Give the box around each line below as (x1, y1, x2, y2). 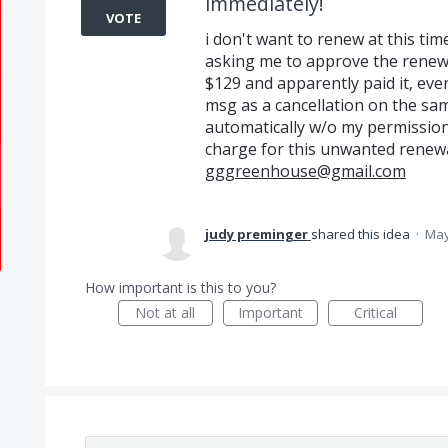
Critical (353, 303, 397, 322)
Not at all (135, 303, 196, 322)
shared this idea (310, 225, 413, 243)
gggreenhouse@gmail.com (204, 160, 406, 182)
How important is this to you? (84, 278, 276, 297)
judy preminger (204, 225, 308, 243)
